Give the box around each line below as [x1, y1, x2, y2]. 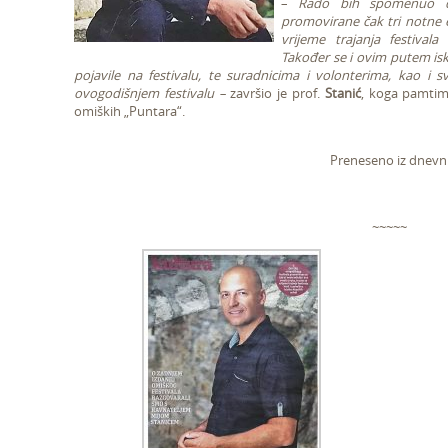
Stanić [324, 84, 361, 102]
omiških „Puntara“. [74, 102, 185, 120]
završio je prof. [230, 84, 325, 102]
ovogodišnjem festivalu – [74, 84, 231, 102]
